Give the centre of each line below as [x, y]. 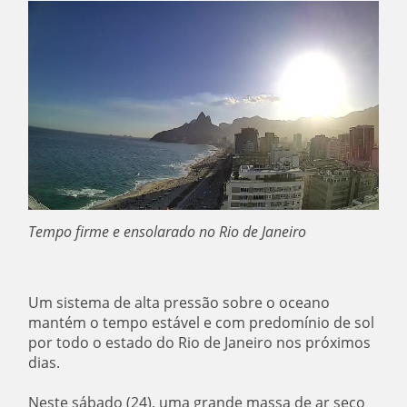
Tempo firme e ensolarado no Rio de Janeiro [168, 231]
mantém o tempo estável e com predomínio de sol [202, 322]
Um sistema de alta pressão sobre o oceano [179, 302]
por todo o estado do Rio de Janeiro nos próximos [200, 342]
